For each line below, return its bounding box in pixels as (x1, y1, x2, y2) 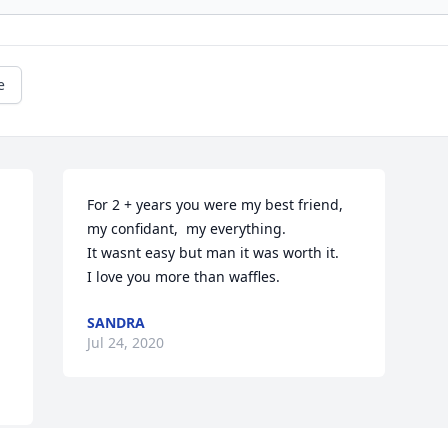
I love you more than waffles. (87, 267, 285, 287)
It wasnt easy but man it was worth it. (87, 243, 340, 263)
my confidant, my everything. (87, 219, 291, 239)
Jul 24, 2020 (87, 333, 165, 353)
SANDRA (87, 313, 146, 333)
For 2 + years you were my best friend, (87, 195, 344, 215)
